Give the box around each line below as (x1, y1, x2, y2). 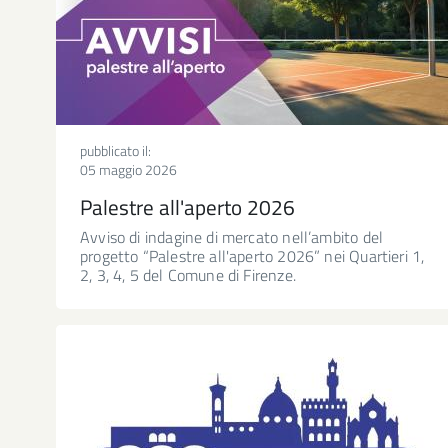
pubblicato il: (80, 139, 151, 161)
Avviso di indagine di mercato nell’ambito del (80, 224, 384, 249)
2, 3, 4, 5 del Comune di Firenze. (80, 262, 296, 287)
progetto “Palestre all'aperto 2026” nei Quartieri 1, (80, 243, 425, 268)
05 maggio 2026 (80, 158, 177, 180)
